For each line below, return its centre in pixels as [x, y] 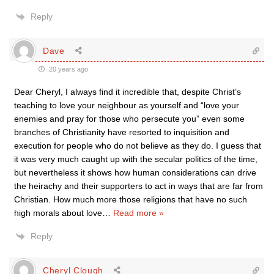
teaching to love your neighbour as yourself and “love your [127, 105]
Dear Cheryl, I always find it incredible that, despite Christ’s [128, 92]
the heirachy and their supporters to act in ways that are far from [139, 186]
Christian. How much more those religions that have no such [131, 199]
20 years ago [68, 69]
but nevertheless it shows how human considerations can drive [135, 172]
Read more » [139, 213]
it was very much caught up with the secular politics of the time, [136, 159]
